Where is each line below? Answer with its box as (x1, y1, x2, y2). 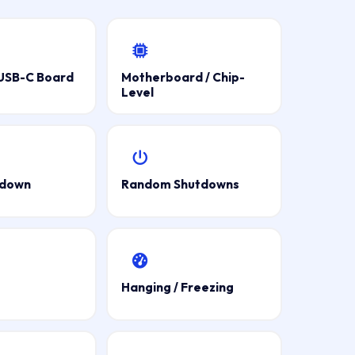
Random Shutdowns (121, 176, 240, 192)
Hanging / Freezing (121, 279, 235, 295)
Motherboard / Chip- (121, 69, 246, 85)
